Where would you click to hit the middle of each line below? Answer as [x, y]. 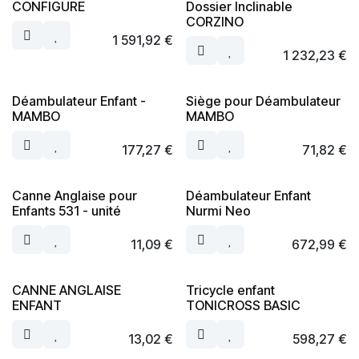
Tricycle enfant [230, 290]
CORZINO [214, 22]
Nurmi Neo [218, 211]
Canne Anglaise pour [75, 196]
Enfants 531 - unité [67, 211]
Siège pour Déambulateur [263, 101]
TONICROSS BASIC [243, 305]
